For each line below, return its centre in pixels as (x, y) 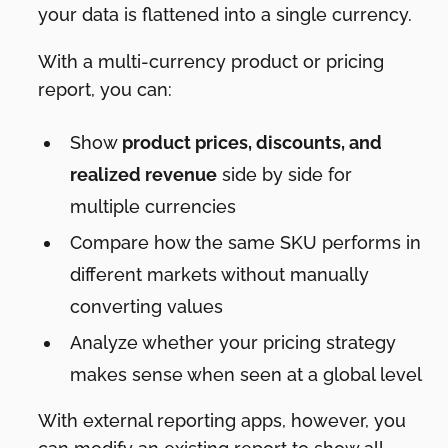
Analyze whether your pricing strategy (233, 342)
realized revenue (144, 174)
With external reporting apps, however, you (222, 420)
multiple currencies (153, 206)
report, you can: (105, 89)
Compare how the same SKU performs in (246, 242)
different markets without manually (220, 274)
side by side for (285, 174)
